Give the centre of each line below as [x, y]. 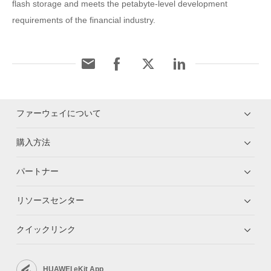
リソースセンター [51, 200]
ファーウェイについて [59, 113]
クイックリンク [46, 229]
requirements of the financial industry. [84, 20]
